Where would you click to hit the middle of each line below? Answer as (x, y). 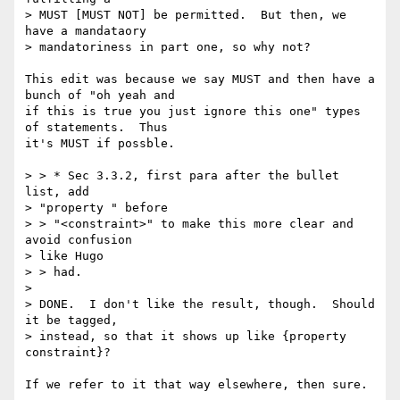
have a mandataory (89, 31)
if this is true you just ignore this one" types (193, 112)
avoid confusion (82, 240)
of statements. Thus (96, 128)
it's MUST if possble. (100, 144)
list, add (61, 192)
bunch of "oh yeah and (100, 96)
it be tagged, (75, 321)
